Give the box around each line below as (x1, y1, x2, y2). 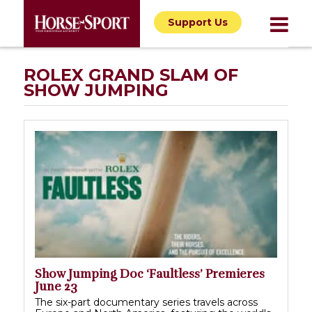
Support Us (167, 16, 228, 29)
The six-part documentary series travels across (35, 296, 258, 309)
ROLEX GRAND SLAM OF (24, 65, 238, 85)
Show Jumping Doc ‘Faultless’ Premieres (35, 267, 265, 282)
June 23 (35, 279, 77, 295)
